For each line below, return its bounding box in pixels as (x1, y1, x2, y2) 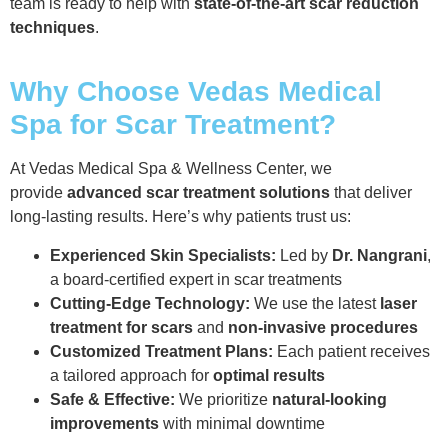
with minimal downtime (159, 414, 325, 432)
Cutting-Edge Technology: (50, 294, 250, 312)
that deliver (330, 184, 412, 202)
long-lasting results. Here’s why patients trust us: (10, 208, 351, 226)
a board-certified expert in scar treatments (50, 270, 342, 288)
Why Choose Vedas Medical (10, 76, 382, 108)
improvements (50, 414, 159, 432)
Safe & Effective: (50, 390, 175, 408)
